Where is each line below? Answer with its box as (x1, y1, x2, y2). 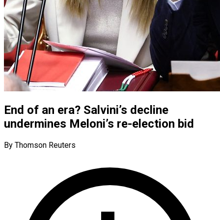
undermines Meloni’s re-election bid (4, 116, 194, 131)
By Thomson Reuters (4, 140, 76, 150)
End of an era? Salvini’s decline (4, 103, 168, 117)
